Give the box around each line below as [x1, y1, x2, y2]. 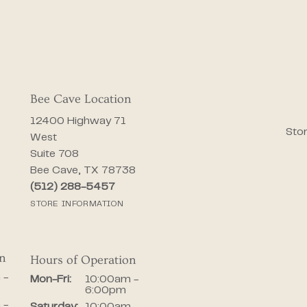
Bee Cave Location [30, 92, 132, 107]
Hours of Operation [30, 253, 136, 268]
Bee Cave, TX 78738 [30, 166, 136, 176]
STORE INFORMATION [30, 201, 124, 208]
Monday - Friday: [71, 274, 154, 284]
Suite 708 [30, 149, 79, 160]
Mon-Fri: [30, 275, 71, 285]
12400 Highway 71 [30, 116, 126, 127]
